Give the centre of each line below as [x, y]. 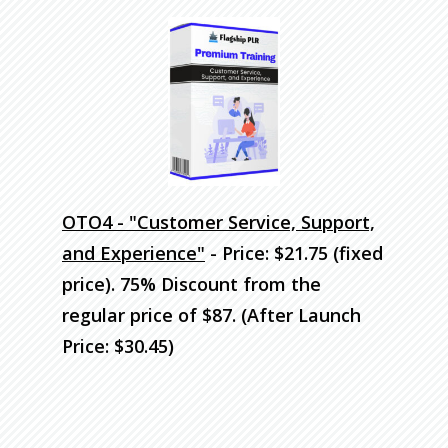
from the [282, 283]
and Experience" [133, 252]
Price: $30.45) [118, 345]
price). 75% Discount [152, 283]
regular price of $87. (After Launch [211, 314]
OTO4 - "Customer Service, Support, [218, 221]
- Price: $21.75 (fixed [294, 252]
